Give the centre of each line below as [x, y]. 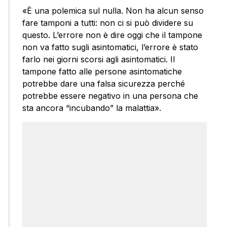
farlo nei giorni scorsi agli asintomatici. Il [99, 60]
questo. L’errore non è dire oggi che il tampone [112, 35]
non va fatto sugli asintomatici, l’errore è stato [110, 47]
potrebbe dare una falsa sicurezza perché [104, 84]
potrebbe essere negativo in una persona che [110, 96]
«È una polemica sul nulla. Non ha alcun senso [113, 11]
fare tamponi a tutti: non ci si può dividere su [108, 23]
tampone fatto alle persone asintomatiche [102, 72]
